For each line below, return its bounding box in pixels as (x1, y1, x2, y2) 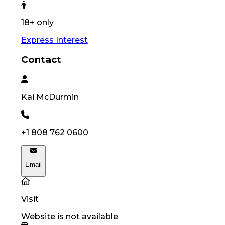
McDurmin (36, 92, 79, 102)
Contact (21, 54, 61, 66)
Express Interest (21, 35, 88, 45)
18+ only (21, 17, 54, 27)
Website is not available (21, 211, 118, 221)
